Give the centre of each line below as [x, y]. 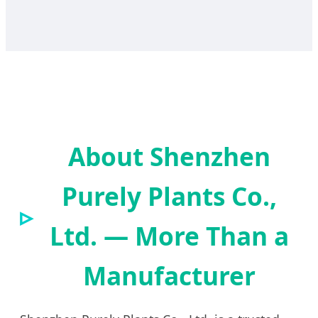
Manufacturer [169, 275]
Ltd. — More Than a [169, 235]
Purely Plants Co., [169, 196]
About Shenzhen [169, 156]
